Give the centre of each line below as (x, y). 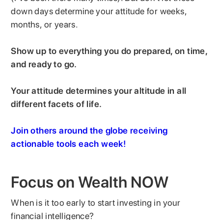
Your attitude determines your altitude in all (99, 90)
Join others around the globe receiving (89, 130)
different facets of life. (57, 104)
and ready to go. (45, 64)
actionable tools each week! (69, 143)
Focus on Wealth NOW (90, 182)
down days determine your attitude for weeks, (99, 11)
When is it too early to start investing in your (96, 202)
